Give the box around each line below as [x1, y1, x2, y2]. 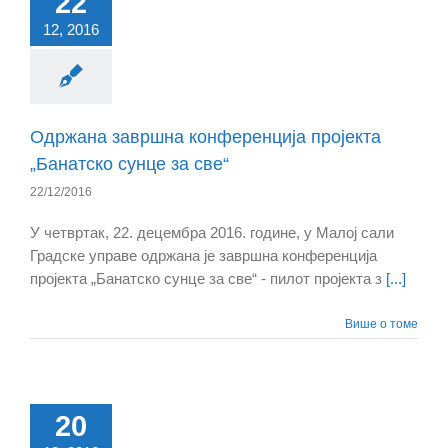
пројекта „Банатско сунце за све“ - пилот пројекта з [30, 270, 386, 288]
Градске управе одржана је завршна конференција [30, 247, 377, 265]
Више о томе [345, 317, 418, 332]
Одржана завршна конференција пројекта [30, 127, 381, 148]
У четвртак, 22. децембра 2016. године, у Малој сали [30, 224, 394, 242]
